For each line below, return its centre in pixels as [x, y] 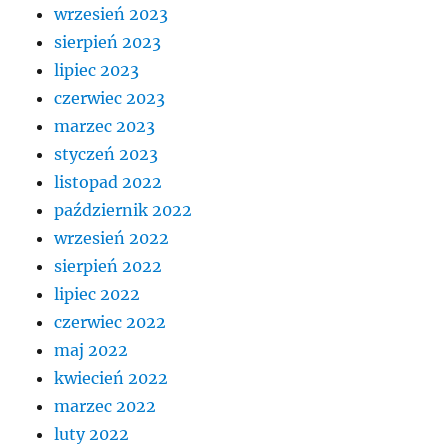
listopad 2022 [108, 181]
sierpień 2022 [108, 265]
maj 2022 [91, 349]
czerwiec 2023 [110, 97]
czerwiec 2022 [110, 321]
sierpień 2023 [108, 41]
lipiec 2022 [97, 293]
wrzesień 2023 [111, 13]
